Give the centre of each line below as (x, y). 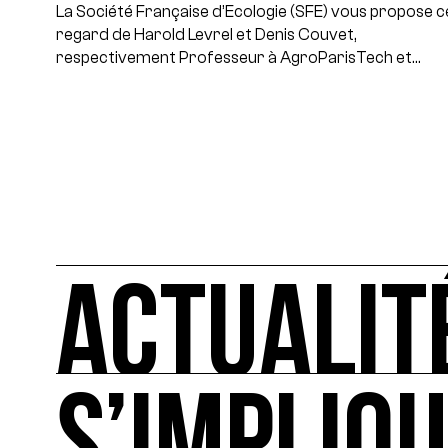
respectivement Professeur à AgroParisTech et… (239, 56)
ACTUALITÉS (122, 399)
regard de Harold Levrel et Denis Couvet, (207, 33)
